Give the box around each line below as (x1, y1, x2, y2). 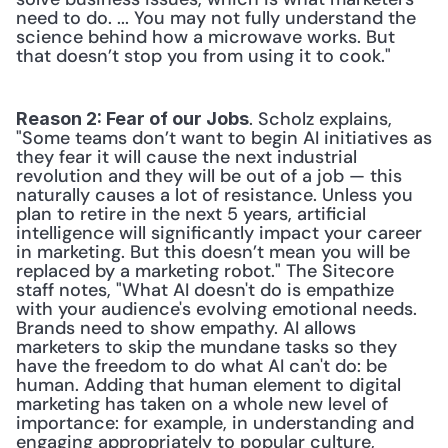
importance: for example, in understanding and (16, 411, 414, 435)
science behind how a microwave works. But (16, 25, 395, 49)
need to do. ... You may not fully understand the (16, 6, 416, 30)
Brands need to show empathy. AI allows (16, 316, 356, 340)
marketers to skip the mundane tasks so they (16, 335, 397, 359)
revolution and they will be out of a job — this (16, 164, 402, 188)
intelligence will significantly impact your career (16, 221, 422, 245)
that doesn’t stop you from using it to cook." (16, 44, 391, 68)
